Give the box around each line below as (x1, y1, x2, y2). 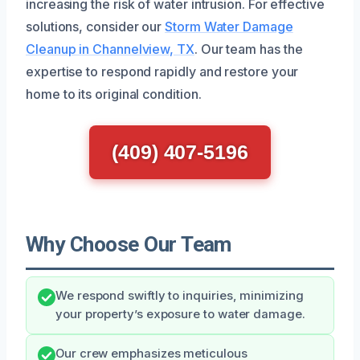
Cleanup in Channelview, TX (26, 40, 194, 57)
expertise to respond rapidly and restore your (26, 63, 299, 80)
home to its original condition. (26, 85, 202, 102)
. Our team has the (194, 40, 303, 57)
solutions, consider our (26, 18, 166, 35)
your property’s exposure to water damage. (55, 306, 305, 321)
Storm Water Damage (165, 18, 293, 35)
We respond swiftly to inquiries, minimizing (55, 288, 304, 303)
